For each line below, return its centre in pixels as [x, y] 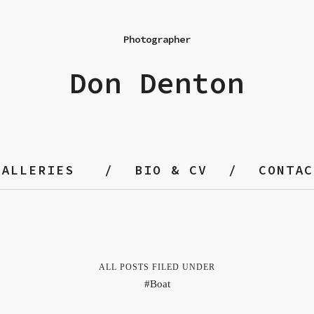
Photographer [157, 39]
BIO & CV [171, 170]
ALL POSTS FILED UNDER [157, 267]
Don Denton [157, 83]
